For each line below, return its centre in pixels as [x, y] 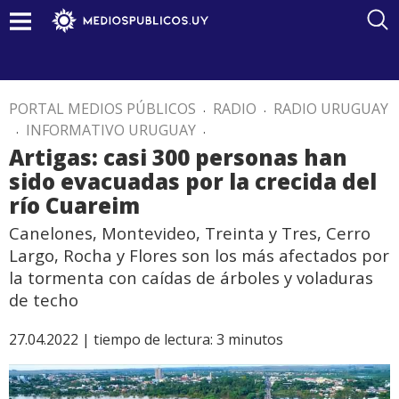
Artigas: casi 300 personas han [178, 157]
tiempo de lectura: [153, 339]
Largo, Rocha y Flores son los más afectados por [199, 255]
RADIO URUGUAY [331, 109]
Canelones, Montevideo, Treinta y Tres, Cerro [190, 233]
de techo [44, 300]
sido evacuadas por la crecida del [193, 181]
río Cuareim [74, 205]
